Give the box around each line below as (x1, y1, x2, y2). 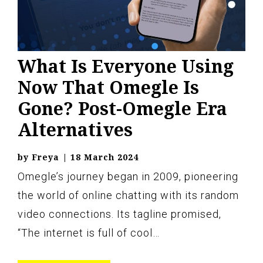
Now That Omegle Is (18, 75, 199, 99)
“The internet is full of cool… (18, 227, 160, 239)
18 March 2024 (70, 151, 139, 163)
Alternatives (18, 117, 133, 141)
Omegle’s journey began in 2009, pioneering (18, 170, 238, 183)
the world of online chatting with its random (18, 189, 239, 201)
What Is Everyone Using (18, 54, 234, 78)
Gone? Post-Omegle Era (18, 96, 227, 120)
